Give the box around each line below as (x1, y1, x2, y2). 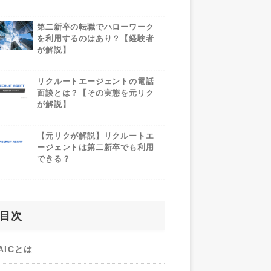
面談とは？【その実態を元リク (37, 88, 154, 97)
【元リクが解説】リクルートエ (37, 131, 154, 140)
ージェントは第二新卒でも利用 (37, 143, 154, 152)
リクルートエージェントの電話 (37, 77, 154, 86)
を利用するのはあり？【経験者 (37, 34, 154, 43)
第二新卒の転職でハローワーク (37, 22, 154, 31)
